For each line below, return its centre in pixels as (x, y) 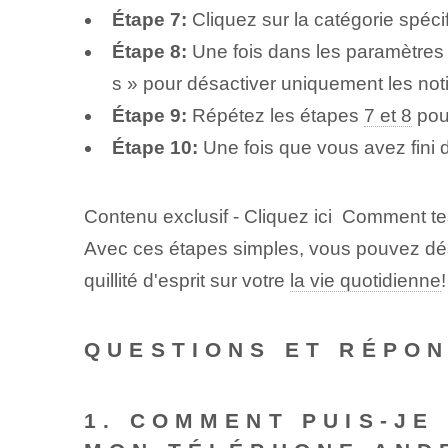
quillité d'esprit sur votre (186, 281)
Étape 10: (154, 148)
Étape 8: (149, 52)
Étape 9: (149, 116)
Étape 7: (149, 20)
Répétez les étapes (275, 116)
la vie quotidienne (365, 281)
